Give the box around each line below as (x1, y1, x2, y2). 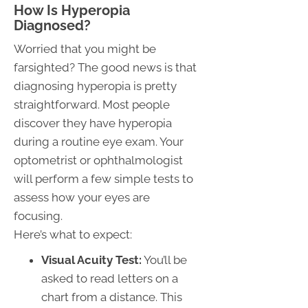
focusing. (14, 208, 63, 223)
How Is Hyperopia (14, 1, 130, 19)
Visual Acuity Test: (41, 252, 142, 267)
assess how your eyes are (14, 190, 150, 204)
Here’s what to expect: (14, 227, 132, 241)
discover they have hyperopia (14, 115, 172, 130)
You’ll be (142, 252, 187, 267)
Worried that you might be (14, 41, 156, 56)
